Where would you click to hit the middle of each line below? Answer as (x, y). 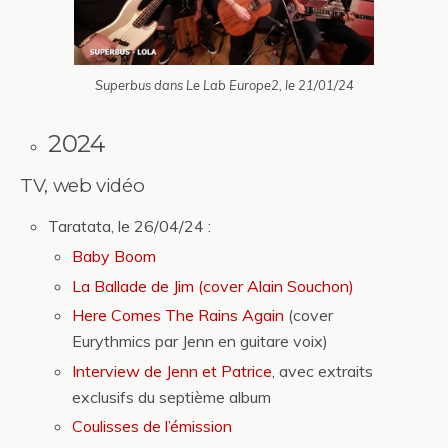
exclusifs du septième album (172, 396)
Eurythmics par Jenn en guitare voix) (200, 341)
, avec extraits (323, 370)
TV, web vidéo (82, 186)
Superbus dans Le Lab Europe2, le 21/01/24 (224, 85)
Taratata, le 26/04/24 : (130, 226)
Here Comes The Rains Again (178, 315)
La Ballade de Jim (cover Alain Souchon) (213, 285)
